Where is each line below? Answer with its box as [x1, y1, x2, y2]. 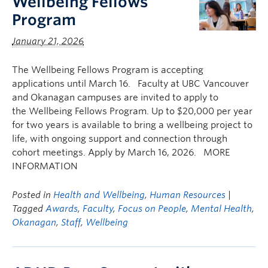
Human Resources [150, 190, 226, 200]
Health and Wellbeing [53, 190, 145, 200]
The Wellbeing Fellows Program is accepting [12, 65, 203, 75]
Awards [45, 203, 78, 214]
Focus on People [118, 203, 186, 214]
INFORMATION [12, 161, 78, 172]
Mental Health [191, 203, 252, 214]
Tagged [12, 203, 45, 214]
